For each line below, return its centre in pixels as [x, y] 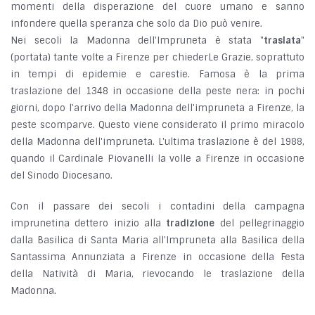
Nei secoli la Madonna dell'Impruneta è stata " [137, 41]
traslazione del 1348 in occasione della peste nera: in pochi [157, 91]
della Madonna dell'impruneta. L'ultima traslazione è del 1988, [157, 142]
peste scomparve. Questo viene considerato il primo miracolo [157, 125]
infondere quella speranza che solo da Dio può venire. [136, 24]
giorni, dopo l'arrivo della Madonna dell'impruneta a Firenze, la [157, 108]
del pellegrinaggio [260, 224]
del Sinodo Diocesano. [62, 176]
